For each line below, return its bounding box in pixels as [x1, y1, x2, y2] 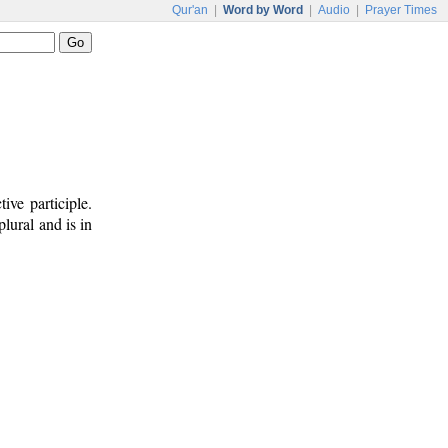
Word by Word [223, 3, 303, 17]
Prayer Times [365, 3, 437, 17]
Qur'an [172, 3, 208, 17]
